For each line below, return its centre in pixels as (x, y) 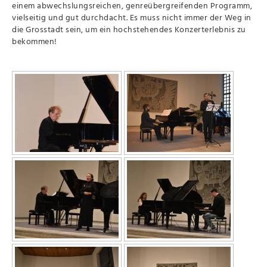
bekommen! (35, 41)
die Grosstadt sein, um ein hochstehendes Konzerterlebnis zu (129, 29)
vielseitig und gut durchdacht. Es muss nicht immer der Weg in (132, 17)
